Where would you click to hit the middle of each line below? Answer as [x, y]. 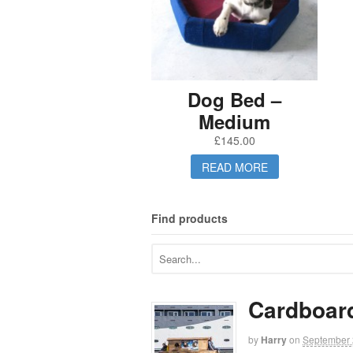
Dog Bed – [235, 100]
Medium [235, 122]
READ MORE [234, 167]
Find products [190, 219]
